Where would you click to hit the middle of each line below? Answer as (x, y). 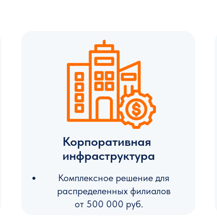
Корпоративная (107, 141)
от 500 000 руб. (109, 204)
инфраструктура (109, 155)
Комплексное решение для (114, 178)
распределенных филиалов (114, 191)
